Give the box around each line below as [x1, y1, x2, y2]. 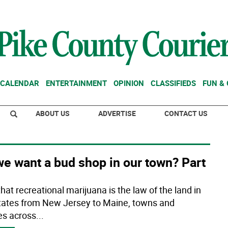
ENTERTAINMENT [46, 78, 107, 88]
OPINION [113, 78, 144, 88]
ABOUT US [36, 108, 70, 118]
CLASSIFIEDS [151, 78, 196, 88]
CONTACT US [164, 108, 208, 118]
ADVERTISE [98, 108, 136, 118]
